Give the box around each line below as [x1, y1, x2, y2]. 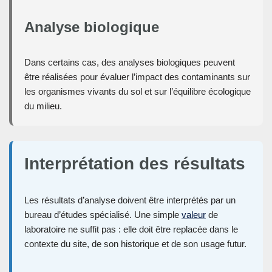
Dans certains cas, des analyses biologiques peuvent [24, 57, 235, 68]
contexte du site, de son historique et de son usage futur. [24, 239, 246, 250]
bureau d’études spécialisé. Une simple [24, 209, 182, 220]
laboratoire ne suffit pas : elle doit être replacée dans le [24, 224, 238, 235]
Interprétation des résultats [24, 154, 245, 174]
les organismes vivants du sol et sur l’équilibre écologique [24, 86, 251, 97]
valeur [182, 209, 206, 220]
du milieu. [24, 101, 62, 112]
